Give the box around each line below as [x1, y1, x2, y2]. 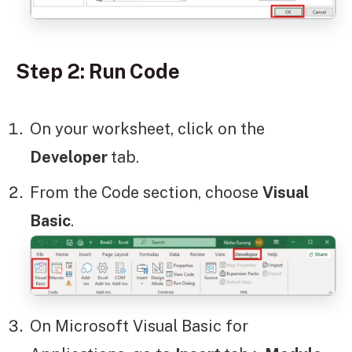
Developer [30, 148, 111, 167]
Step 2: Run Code [16, 60, 180, 84]
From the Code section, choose [30, 183, 262, 203]
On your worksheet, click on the [30, 119, 265, 139]
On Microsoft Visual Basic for [30, 316, 248, 335]
